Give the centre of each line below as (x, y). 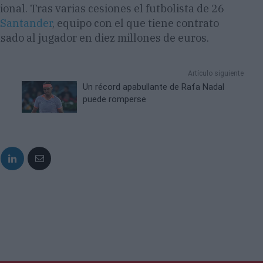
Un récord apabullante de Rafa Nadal (154, 87)
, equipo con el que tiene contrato (136, 23)
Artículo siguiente (215, 74)
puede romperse (115, 100)
